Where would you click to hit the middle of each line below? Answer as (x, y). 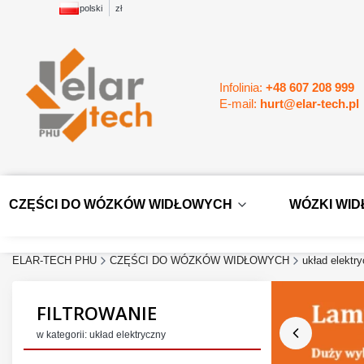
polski (91, 8)
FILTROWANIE (97, 313)
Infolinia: (243, 87)
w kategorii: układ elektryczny (101, 334)
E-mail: (240, 103)
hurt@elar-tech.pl (310, 103)
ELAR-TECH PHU (54, 260)
